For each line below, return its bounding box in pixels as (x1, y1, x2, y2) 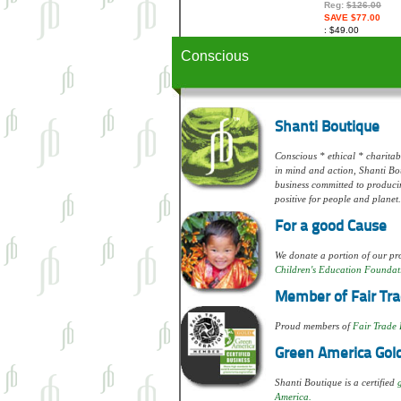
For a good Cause (275, 218, 387, 235)
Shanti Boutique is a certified (275, 376, 397, 388)
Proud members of (275, 320, 353, 331)
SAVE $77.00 (324, 12, 380, 22)
